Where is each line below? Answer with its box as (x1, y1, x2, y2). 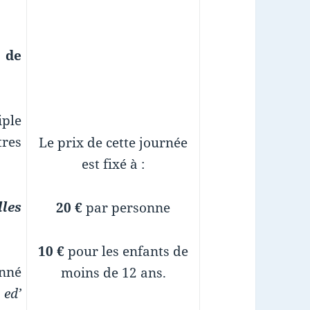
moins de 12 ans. (60, 263, 166, 282)
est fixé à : (82, 154, 145, 173)
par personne (82, 198, 171, 217)
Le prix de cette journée (39, 133, 188, 152)
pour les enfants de (64, 241, 189, 260)
